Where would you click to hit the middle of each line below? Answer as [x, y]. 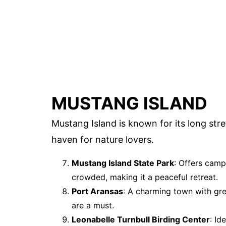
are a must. [93, 205]
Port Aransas [97, 191]
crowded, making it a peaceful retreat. [145, 177]
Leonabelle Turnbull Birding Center [141, 219]
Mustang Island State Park [123, 163]
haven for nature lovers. [103, 139]
